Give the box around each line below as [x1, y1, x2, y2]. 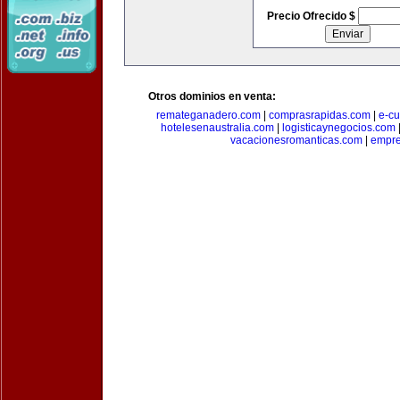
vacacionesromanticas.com [229, 134, 362, 146]
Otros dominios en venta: [148, 90, 276, 103]
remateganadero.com [156, 109, 261, 121]
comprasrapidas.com [269, 109, 371, 121]
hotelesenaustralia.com [160, 121, 274, 134]
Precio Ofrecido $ [266, 10, 358, 22]
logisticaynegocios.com [281, 121, 396, 134]
